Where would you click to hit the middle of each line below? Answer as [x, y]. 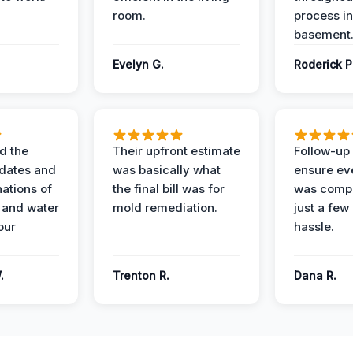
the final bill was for [169, 189]
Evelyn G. [138, 64]
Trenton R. [141, 275]
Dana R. [315, 275]
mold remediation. [165, 208]
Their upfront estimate [176, 151]
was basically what [167, 170]
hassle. [314, 227]
